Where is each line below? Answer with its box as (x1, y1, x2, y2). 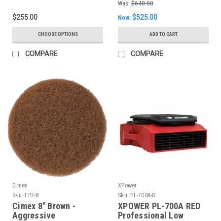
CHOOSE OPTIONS (37, 31, 78, 37)
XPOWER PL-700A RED (118, 200, 201, 211)
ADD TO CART (149, 31, 178, 37)
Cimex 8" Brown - (12, 200, 75, 211)
